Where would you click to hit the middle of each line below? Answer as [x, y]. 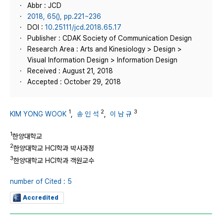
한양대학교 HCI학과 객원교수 [54, 160]
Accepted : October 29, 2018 [74, 82]
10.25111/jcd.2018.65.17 [83, 27]
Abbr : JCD [44, 5]
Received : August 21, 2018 [70, 71]
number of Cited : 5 [41, 181]
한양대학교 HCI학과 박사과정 [54, 148]
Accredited [41, 197]
